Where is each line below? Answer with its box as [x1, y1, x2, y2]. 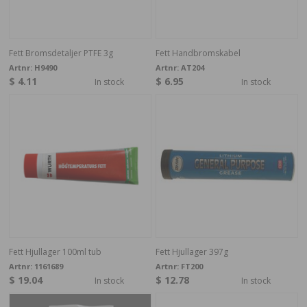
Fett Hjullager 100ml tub [8, 245, 101, 258]
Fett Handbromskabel [155, 47, 241, 59]
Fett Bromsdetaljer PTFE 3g [8, 47, 113, 59]
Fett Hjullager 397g [155, 245, 228, 258]
